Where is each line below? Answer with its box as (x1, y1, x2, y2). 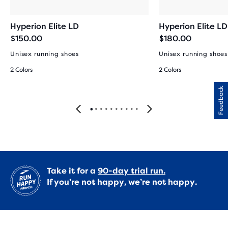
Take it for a (47, 165, 98, 176)
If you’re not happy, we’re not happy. (47, 177, 197, 187)
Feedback (217, 86, 224, 116)
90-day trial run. (98, 165, 165, 176)
